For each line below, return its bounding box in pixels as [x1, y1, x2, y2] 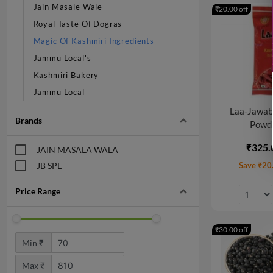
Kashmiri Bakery [33, 70, 99, 80]
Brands [15, 115, 42, 126]
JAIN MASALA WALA [36, 144, 118, 155]
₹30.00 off [214, 225, 248, 235]
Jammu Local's [33, 53, 91, 63]
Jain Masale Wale [33, 2, 103, 12]
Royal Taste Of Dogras [33, 19, 122, 29]
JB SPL [36, 160, 62, 171]
